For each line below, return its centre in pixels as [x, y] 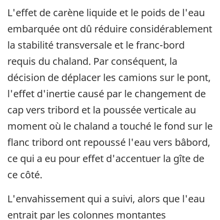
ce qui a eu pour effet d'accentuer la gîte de [106, 158]
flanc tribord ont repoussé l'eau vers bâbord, [109, 142]
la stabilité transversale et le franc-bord [96, 45]
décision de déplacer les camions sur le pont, [109, 77]
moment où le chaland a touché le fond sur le [110, 126]
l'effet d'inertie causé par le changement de [107, 93]
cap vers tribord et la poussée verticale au [102, 110]
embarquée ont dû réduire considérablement [110, 28]
